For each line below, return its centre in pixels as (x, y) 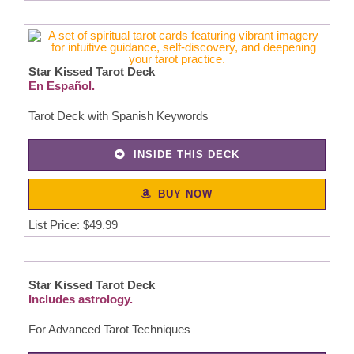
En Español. (61, 85)
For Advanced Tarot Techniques (111, 330)
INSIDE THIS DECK (186, 154)
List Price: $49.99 (73, 224)
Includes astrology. (80, 299)
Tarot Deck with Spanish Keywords (118, 115)
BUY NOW (186, 194)
